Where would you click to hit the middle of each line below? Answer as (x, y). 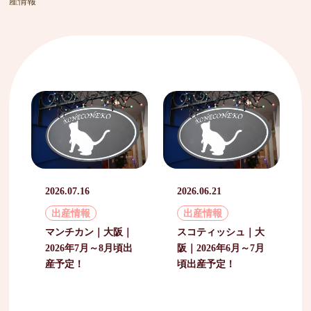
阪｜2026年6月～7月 (221, 247)
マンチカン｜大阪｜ (89, 232)
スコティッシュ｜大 (221, 232)
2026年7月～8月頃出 (89, 247)
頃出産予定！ (207, 263)
